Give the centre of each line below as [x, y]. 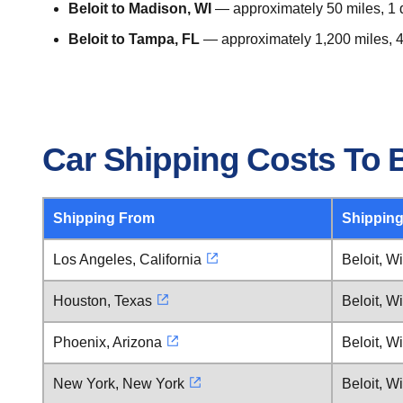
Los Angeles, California [127, 260]
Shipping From [104, 218]
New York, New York [119, 384]
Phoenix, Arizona [107, 342]
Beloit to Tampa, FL [134, 39]
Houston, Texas [103, 301]
